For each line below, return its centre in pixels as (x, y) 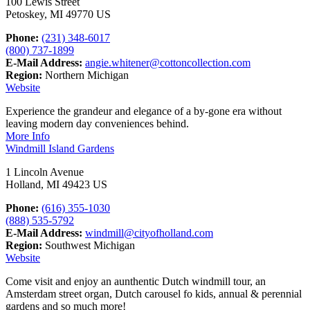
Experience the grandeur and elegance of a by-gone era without (144, 111)
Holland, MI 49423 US (56, 184)
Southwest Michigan (89, 245)
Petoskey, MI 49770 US (58, 14)
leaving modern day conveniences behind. (97, 123)
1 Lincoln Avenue (45, 172)
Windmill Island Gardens (60, 148)
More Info (28, 136)
